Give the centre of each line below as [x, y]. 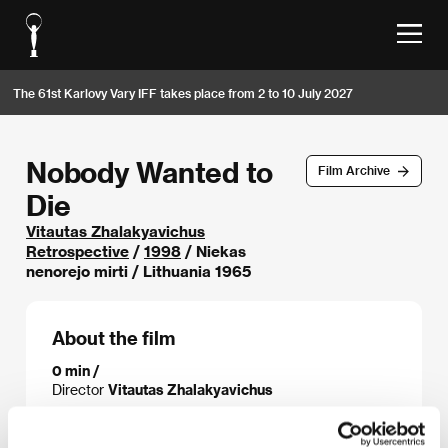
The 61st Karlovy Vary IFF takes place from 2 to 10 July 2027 [183, 92]
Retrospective [77, 251]
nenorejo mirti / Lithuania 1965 [138, 271]
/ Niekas [213, 251]
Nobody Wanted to [149, 171]
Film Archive [353, 170]
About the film [113, 337]
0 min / [76, 370]
